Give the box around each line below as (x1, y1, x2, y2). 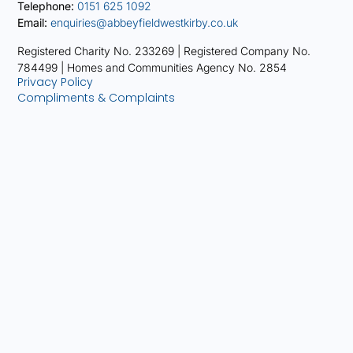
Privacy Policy (17, 74, 94, 91)
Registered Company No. (184, 43, 311, 58)
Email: (17, 16, 48, 30)
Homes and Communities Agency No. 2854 (67, 60, 288, 74)
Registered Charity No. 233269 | (17, 43, 184, 58)
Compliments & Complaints (17, 89, 176, 106)
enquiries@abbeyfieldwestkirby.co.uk (50, 16, 239, 30)
